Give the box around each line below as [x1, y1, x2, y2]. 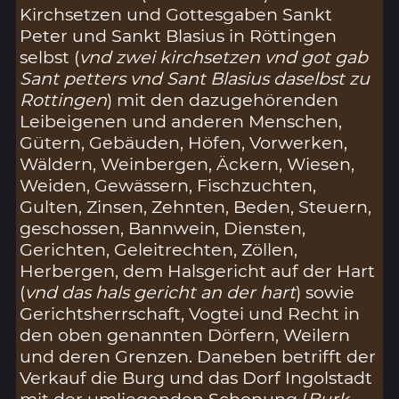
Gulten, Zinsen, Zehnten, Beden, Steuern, [20, 195, 372, 217]
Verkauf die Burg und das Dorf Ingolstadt [20, 366, 373, 388]
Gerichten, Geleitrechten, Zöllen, [20, 238, 298, 260]
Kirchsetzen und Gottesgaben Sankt [20, 3, 333, 25]
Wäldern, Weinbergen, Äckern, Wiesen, [20, 152, 355, 175]
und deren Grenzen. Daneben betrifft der [20, 345, 377, 367]
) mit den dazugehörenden [107, 88, 339, 110]
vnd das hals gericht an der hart [25, 281, 297, 303]
